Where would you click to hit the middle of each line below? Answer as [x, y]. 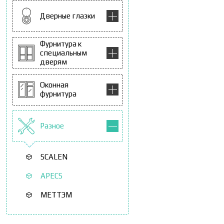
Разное [52, 126]
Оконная [54, 85]
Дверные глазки [67, 16]
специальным [63, 52]
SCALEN [54, 156]
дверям [53, 61]
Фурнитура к [61, 43]
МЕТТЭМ [56, 194]
